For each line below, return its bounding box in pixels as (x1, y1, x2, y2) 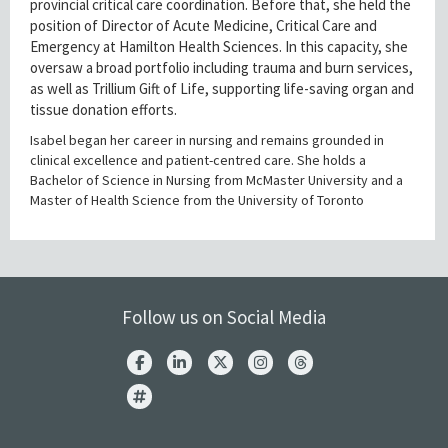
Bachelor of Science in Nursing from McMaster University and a (30, 171, 403, 190)
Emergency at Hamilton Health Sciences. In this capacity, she (30, 37, 408, 57)
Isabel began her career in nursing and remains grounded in (30, 131, 384, 150)
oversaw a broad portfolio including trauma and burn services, (30, 58, 413, 78)
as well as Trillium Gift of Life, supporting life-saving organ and (30, 79, 414, 99)
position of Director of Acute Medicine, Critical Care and (30, 16, 377, 36)
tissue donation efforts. (30, 100, 177, 120)
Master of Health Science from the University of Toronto (30, 191, 364, 210)
